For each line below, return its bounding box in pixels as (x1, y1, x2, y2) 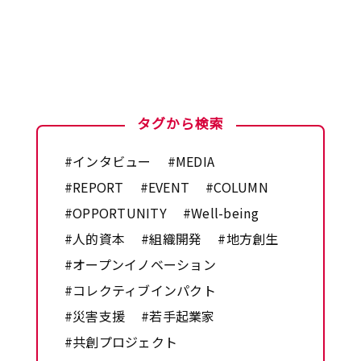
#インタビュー (64, 151, 151, 171)
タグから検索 (136, 113, 224, 134)
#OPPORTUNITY (64, 202, 167, 222)
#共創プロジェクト (64, 331, 178, 351)
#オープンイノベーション (64, 254, 216, 274)
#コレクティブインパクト (64, 280, 216, 300)
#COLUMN (205, 176, 269, 197)
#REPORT (64, 176, 124, 197)
